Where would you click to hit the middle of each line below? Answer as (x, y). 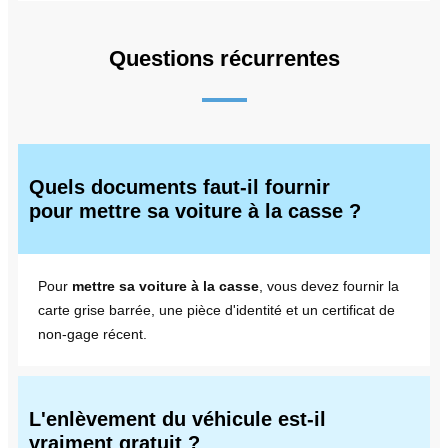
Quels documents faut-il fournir (179, 186)
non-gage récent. (92, 333)
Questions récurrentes (224, 58)
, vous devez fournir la (329, 285)
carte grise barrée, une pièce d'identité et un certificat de (216, 309)
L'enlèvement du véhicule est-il (177, 418)
